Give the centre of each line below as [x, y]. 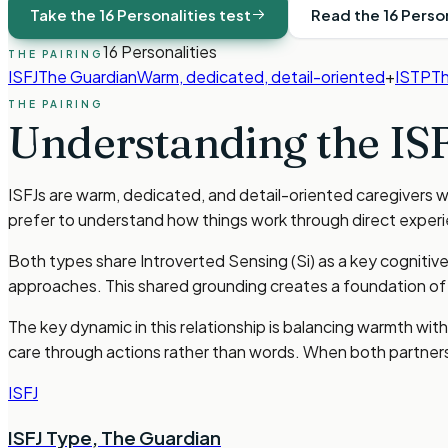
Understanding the [198, 141]
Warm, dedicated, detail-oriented [261, 76]
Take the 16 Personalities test [140, 15]
